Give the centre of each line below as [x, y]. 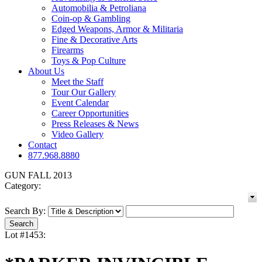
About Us [46, 71]
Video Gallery [77, 135]
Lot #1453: [25, 235]
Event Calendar [80, 103]
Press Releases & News [95, 124]
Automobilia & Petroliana [99, 8]
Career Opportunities [90, 113]
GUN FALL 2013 [38, 175]
